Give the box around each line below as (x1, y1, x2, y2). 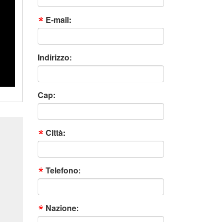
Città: (46, 127, 65, 139)
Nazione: (46, 202, 79, 214)
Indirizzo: (38, 52, 72, 63)
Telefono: (46, 165, 81, 176)
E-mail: (46, 14, 71, 26)
